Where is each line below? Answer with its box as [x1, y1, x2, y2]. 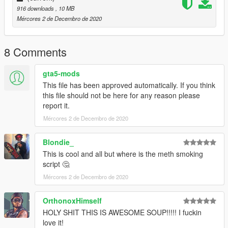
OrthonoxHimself [43, 195, 102, 206]
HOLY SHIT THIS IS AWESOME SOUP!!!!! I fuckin [43, 207, 202, 218]
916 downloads [17, 4, 55, 13]
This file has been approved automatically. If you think [43, 80, 215, 91]
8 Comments [4, 44, 67, 60]
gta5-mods [43, 68, 80, 79]
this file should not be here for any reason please [43, 90, 200, 101]
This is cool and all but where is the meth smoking [43, 149, 203, 159]
